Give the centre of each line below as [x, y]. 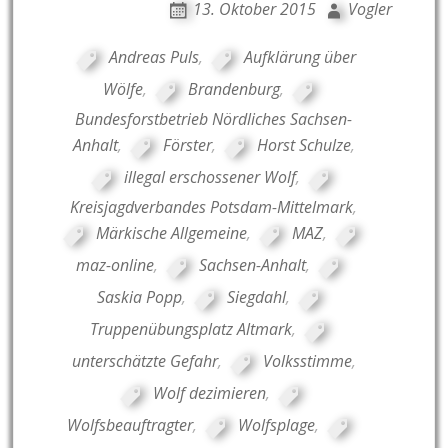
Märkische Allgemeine [172, 232]
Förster [187, 144]
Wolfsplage [277, 424]
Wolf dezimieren [210, 392]
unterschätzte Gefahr [144, 360]
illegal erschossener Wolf [209, 176]
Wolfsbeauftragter [130, 424]
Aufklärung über [299, 56]
